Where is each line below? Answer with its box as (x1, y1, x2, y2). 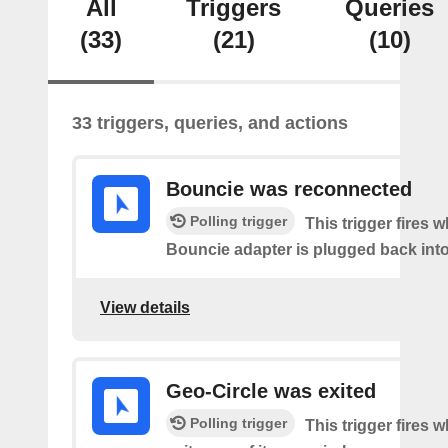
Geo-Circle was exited (166, 380, 376, 402)
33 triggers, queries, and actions (72, 113, 348, 133)
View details (100, 298, 190, 316)
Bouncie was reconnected (166, 178, 412, 200)
